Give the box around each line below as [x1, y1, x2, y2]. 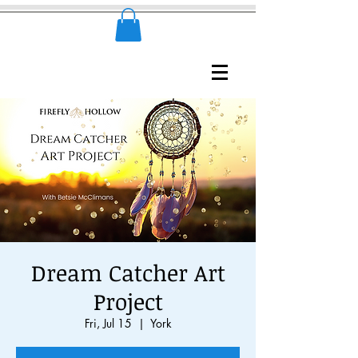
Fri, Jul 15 [84, 315, 132, 331]
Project [93, 285, 163, 316]
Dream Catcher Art [30, 257, 225, 288]
